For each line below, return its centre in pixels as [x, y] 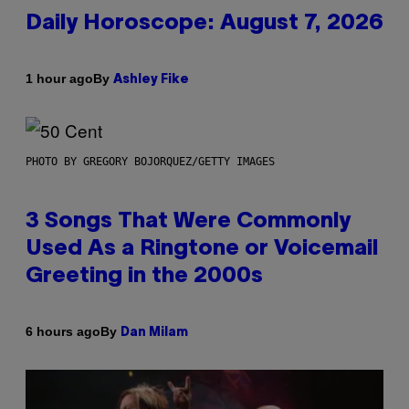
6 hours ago [63, 332]
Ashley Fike [151, 79]
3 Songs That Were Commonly [188, 221]
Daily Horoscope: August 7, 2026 [204, 23]
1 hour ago [59, 79]
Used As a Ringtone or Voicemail [202, 249]
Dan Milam [154, 332]
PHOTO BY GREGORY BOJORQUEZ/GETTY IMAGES [150, 161]
